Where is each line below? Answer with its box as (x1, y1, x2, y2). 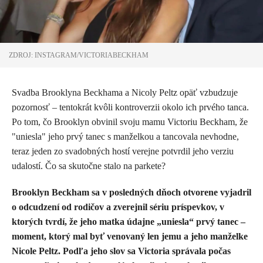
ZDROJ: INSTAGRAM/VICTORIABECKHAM (9, 50, 149, 59)
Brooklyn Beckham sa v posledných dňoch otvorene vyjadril (12, 187, 251, 197)
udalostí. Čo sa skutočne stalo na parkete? (12, 160, 166, 171)
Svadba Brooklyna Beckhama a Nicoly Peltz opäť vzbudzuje (12, 87, 238, 97)
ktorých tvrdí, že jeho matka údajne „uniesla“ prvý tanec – (12, 216, 245, 227)
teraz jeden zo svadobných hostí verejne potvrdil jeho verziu (12, 146, 234, 156)
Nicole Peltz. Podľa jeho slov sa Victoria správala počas (12, 245, 231, 256)
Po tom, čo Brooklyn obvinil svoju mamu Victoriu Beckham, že (12, 116, 248, 127)
